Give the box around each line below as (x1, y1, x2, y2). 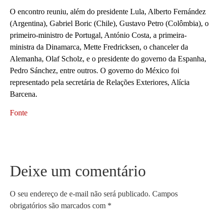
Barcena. (10, 89, 37, 98)
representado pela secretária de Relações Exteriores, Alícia (10, 78, 190, 86)
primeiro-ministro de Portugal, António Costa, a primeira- (10, 30, 187, 39)
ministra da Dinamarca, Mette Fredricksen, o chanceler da (10, 42, 188, 51)
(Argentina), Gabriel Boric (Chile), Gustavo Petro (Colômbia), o (10, 19, 209, 27)
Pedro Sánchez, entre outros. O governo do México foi (10, 66, 179, 75)
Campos (152, 189, 178, 198)
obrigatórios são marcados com (10, 201, 108, 210)
